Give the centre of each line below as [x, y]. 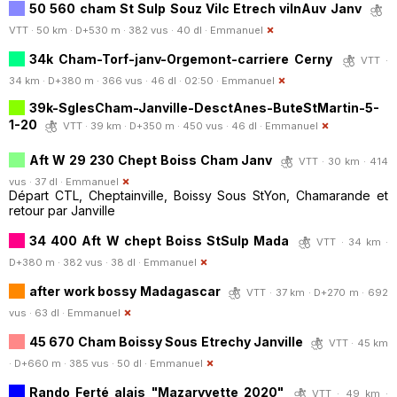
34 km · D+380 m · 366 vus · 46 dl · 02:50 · [115, 80]
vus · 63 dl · [38, 312]
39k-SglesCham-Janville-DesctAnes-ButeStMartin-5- [204, 107]
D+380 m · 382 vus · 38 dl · [76, 262]
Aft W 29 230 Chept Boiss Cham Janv [151, 160]
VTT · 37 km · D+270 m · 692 [318, 292]
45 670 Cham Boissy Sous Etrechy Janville [166, 341]
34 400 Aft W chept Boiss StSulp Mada [160, 240]
